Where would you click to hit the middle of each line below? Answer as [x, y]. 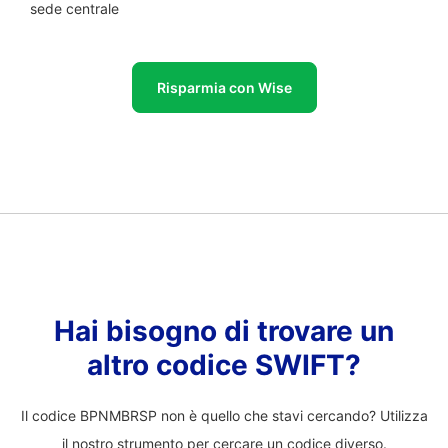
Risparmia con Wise [224, 87]
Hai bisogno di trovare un [224, 331]
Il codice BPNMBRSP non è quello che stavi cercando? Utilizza [224, 415]
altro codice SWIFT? [224, 365]
